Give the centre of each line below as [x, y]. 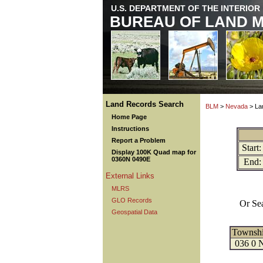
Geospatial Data [134, 212]
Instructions [130, 129]
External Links [130, 176]
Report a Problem [139, 140]
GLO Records [132, 200]
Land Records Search [145, 104]
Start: [251, 148]
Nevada [237, 106]
